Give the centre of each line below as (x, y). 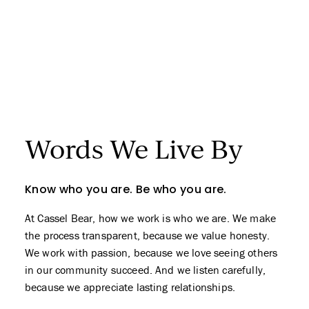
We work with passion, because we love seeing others (151, 253)
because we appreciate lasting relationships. (130, 287)
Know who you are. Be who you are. (126, 191)
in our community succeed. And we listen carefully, (146, 270)
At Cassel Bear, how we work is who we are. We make (151, 218)
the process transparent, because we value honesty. (148, 236)
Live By (199, 149)
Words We (90, 149)
